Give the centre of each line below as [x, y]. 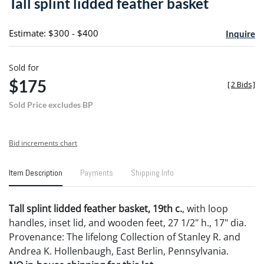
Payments [97, 172]
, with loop [205, 208]
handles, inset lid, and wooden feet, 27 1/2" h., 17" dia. [128, 222]
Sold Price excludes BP [51, 104]
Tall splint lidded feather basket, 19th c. [95, 208]
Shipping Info [152, 172]
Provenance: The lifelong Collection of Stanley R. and [125, 237]
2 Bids [241, 84]
